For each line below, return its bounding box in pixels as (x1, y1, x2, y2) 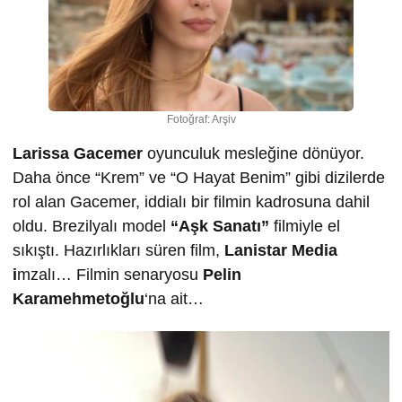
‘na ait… (144, 289, 204, 308)
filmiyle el (269, 216, 340, 235)
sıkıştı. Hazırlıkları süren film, (13, 240, 224, 259)
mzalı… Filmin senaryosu (17, 265, 203, 284)
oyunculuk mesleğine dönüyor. (143, 144, 364, 162)
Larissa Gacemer (13, 144, 143, 162)
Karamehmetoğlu (13, 289, 144, 308)
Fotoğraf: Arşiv (166, 112, 236, 126)
